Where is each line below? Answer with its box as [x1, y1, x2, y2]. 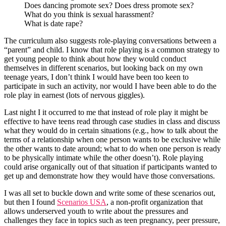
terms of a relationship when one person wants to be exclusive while [4, 135, 220, 144]
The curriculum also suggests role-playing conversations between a [4, 36, 216, 45]
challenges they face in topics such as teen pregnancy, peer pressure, [4, 216, 220, 225]
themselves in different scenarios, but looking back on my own [4, 64, 203, 73]
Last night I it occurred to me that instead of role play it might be [4, 108, 208, 117]
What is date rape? [24, 19, 83, 28]
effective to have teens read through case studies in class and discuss [4, 117, 220, 126]
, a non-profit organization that [106, 198, 203, 207]
